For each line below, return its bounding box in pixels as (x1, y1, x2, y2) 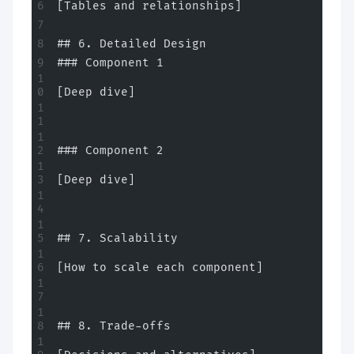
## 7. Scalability (57, 232, 178, 245)
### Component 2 (57, 144, 164, 157)
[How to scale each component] (57, 261, 263, 274)
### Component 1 (57, 56, 164, 70)
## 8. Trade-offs (57, 319, 171, 333)
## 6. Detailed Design (57, 37, 206, 51)
